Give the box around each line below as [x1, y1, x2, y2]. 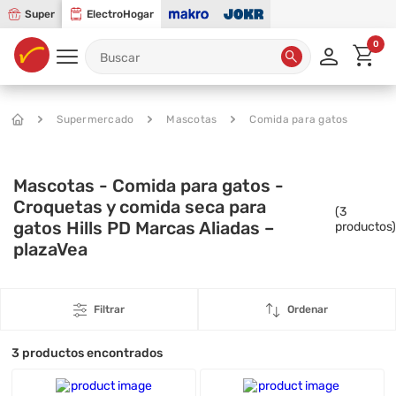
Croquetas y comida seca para [13, 196, 266, 217]
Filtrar [94, 303, 125, 316]
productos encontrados [19, 346, 164, 361]
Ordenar [287, 303, 328, 316]
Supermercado [57, 113, 134, 126]
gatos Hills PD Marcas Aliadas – [13, 217, 274, 239]
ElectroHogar [87, 8, 154, 20]
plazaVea [13, 239, 88, 260]
